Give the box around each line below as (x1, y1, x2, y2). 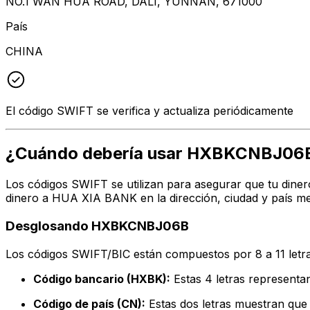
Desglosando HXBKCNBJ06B (6, 218, 189, 235)
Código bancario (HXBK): (33, 271, 170, 286)
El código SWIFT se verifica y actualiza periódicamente (6, 103, 293, 118)
